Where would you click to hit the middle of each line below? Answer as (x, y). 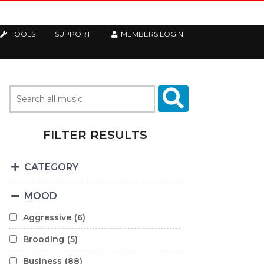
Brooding (44, 239)
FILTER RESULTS (95, 135)
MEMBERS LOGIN (151, 34)
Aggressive (47, 217)
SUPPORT (72, 34)
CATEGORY (50, 167)
